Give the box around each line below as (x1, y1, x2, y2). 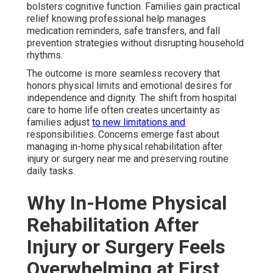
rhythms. (27, 49, 63, 62)
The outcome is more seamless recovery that (27, 68, 220, 80)
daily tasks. (27, 165, 75, 177)
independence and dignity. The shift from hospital (27, 92, 236, 104)
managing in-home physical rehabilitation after (27, 141, 222, 153)
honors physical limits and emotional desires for (27, 80, 232, 92)
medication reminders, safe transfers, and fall (27, 25, 220, 37)
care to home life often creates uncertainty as (27, 104, 220, 116)
